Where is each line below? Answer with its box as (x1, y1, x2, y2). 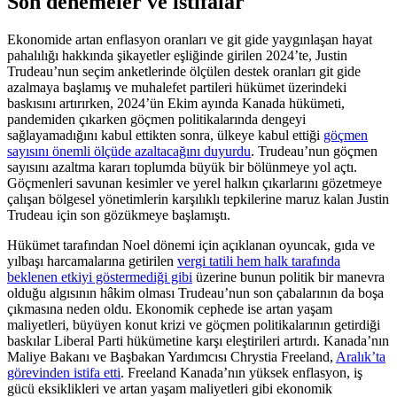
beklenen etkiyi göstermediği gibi (7, 269, 192, 284)
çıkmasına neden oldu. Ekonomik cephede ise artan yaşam (7, 300, 332, 316)
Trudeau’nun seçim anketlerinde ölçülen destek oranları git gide (7, 63, 361, 79)
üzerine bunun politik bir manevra (192, 269, 385, 284)
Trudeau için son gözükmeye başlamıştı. (7, 206, 230, 222)
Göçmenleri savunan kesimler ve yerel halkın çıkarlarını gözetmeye (7, 175, 382, 191)
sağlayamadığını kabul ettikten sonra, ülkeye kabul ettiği (7, 127, 323, 143)
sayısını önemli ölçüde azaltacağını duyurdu (7, 143, 251, 159)
